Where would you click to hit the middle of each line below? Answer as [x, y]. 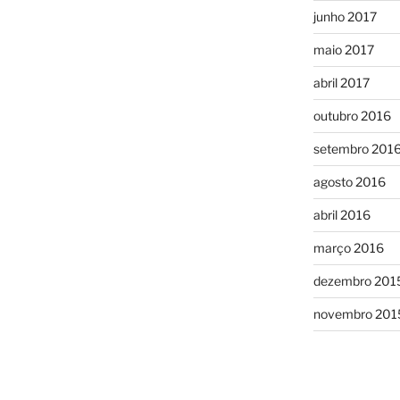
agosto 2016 [349, 181]
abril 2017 [341, 82]
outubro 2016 [352, 115]
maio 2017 [343, 49]
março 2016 [348, 247]
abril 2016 [342, 214]
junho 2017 [345, 16]
